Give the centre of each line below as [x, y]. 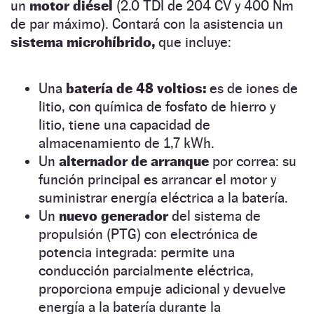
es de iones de [252, 89]
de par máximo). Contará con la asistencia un [147, 24]
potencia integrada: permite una [137, 253]
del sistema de [214, 216]
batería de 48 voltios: [136, 89]
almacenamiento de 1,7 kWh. [127, 143]
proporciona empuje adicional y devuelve [162, 289]
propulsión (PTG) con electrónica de [148, 234]
